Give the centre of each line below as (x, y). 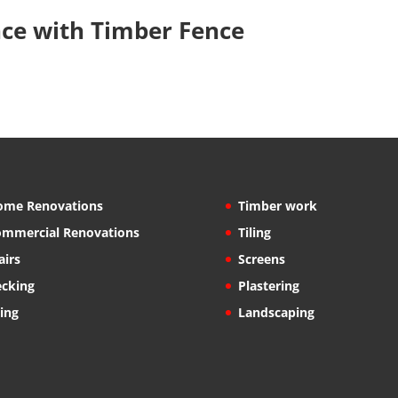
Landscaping (276, 312)
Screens (261, 259)
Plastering (268, 285)
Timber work (277, 205)
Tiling (254, 232)
